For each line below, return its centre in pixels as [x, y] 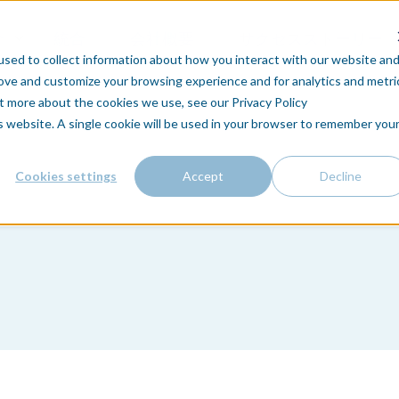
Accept [204, 175]
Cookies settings [66, 175]
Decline [340, 175]
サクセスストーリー [311, 38]
